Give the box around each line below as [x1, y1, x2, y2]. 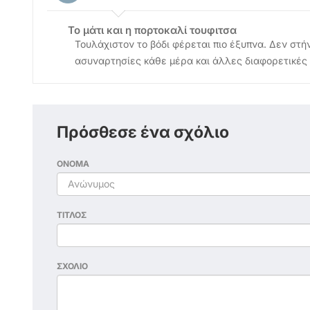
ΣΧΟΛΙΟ [57, 260, 88, 271]
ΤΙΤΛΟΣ [57, 209, 86, 220]
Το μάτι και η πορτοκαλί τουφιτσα [68, 23, 237, 37]
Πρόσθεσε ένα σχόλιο [57, 122, 229, 142]
